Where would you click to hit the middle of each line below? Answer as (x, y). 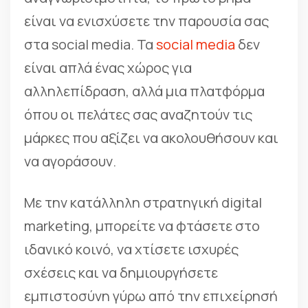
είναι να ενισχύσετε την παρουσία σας (146, 21)
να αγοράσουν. (70, 162)
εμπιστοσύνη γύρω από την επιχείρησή (151, 296)
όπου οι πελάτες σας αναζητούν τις (138, 115)
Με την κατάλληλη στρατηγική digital (143, 203)
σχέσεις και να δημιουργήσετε (121, 273)
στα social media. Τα (90, 45)
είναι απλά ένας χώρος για (108, 68)
